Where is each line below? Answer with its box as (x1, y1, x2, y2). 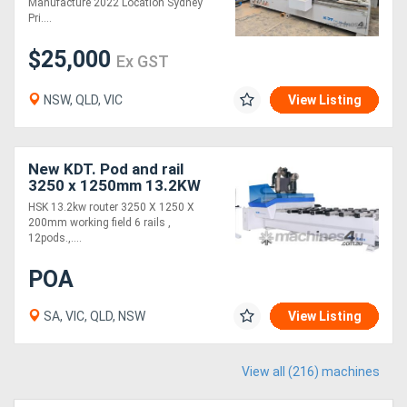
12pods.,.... (28, 232, 82, 245)
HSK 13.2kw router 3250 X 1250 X (28, 201, 194, 214)
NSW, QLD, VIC (41, 93, 123, 108)
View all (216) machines (242, 364, 380, 380)
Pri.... (28, 11, 52, 25)
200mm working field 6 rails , (28, 216, 171, 230)
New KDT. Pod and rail (28, 160, 184, 179)
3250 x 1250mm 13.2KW (28, 176, 201, 195)
